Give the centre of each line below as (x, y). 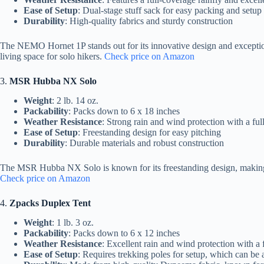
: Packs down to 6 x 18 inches (124, 111)
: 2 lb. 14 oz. (75, 100)
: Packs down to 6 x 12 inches (124, 233)
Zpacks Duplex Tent (50, 203)
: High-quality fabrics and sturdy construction (149, 21)
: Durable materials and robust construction (144, 143)
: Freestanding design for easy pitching (149, 132)
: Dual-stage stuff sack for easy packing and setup (170, 11)
